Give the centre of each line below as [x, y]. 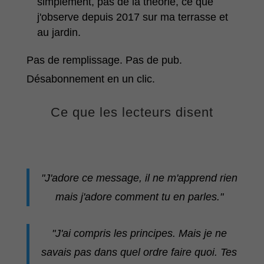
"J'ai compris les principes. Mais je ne [139, 234]
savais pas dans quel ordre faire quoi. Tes [139, 253]
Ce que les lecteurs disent [132, 113]
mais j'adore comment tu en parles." [139, 197]
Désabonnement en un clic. [90, 79]
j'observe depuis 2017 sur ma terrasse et [132, 17]
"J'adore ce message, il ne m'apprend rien [139, 178]
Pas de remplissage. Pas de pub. [104, 60]
